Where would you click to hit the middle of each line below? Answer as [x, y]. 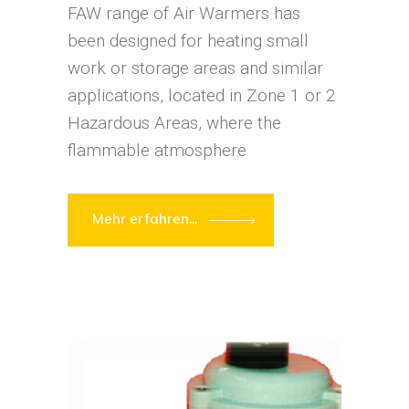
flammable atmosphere [157, 151]
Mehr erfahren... [147, 219]
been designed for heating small [188, 41]
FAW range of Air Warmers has [184, 14]
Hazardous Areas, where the [174, 123]
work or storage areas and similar [195, 68]
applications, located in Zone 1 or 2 [202, 96]
